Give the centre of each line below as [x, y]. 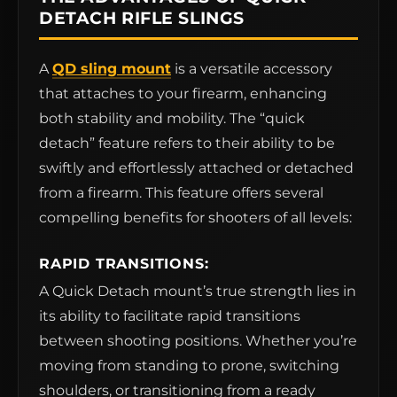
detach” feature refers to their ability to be [187, 144]
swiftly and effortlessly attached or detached [196, 168]
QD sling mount [112, 69]
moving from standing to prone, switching [189, 366]
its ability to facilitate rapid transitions [170, 316]
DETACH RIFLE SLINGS [142, 18]
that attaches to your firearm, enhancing [183, 94]
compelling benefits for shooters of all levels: [195, 218]
